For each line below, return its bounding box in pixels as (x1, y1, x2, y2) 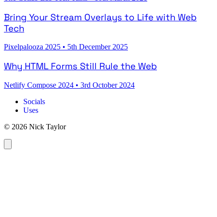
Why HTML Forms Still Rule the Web (4, 60, 157, 72)
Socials (23, 97, 45, 106)
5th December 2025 (67, 43, 128, 51)
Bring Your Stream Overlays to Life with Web (4, 11, 197, 23)
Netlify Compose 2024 (4, 80, 76, 89)
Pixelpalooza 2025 (4, 43, 62, 51)
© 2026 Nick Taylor (4, 122, 66, 131)
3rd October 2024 (80, 80, 135, 89)
